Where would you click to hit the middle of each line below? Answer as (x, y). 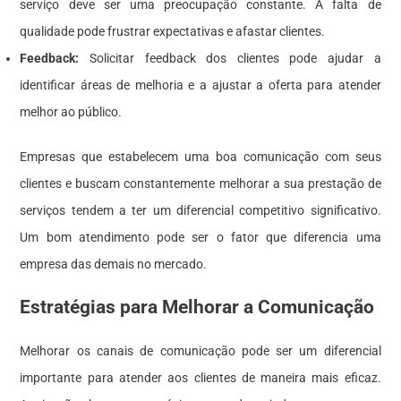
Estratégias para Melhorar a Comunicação (197, 307)
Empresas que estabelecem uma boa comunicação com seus (200, 156)
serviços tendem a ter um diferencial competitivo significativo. (200, 210)
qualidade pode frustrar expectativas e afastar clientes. (173, 31)
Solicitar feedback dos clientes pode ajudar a (230, 58)
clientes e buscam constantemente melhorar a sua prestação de (200, 183)
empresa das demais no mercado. (114, 264)
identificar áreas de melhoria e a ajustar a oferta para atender (200, 85)
